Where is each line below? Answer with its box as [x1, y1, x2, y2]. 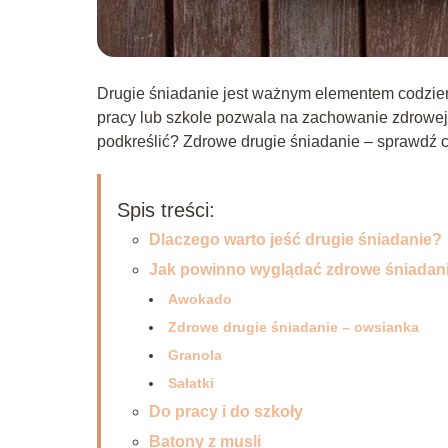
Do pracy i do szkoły [149, 402, 303, 420]
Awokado [168, 290, 232, 307]
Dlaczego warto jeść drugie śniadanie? [149, 230, 442, 248]
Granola [168, 346, 222, 363]
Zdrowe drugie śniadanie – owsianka [168, 318, 419, 335]
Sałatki [168, 374, 214, 391]
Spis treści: [117, 198, 215, 221]
